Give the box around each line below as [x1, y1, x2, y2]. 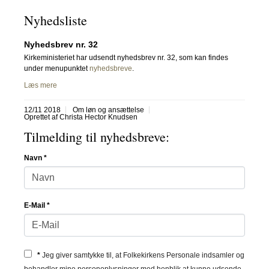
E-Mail [24, 201, 47, 210]
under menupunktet [24, 64, 89, 73]
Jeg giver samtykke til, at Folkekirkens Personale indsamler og [40, 250, 244, 259]
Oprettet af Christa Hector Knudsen [24, 112, 138, 121]
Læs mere [24, 80, 57, 89]
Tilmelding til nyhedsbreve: [24, 127, 169, 145]
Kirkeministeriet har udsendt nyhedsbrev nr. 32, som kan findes [24, 53, 228, 62]
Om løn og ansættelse [73, 105, 144, 114]
